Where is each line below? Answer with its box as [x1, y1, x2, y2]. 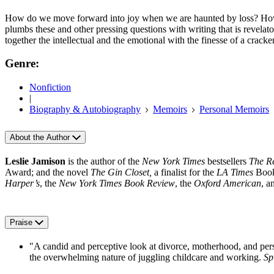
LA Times [214, 167, 256, 177]
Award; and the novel [5, 167, 91, 177]
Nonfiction [29, 82, 71, 93]
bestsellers [205, 156, 246, 166]
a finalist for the [152, 167, 214, 177]
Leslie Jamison [5, 156, 65, 166]
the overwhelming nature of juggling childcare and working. [29, 251, 264, 262]
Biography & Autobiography [29, 104, 141, 115]
